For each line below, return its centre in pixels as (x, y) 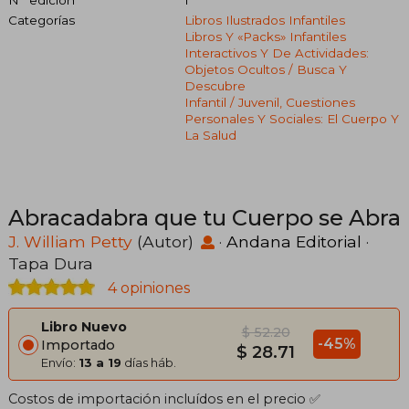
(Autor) (165, 241)
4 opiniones (147, 288)
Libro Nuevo (84, 326)
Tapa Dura (51, 263)
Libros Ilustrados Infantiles (264, 20)
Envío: (60, 362)
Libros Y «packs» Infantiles (265, 36)
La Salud (210, 135)
